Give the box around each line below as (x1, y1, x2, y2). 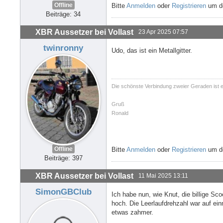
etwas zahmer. (111, 208, 153, 216)
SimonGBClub (35, 186, 92, 197)
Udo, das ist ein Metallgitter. (111, 46, 192, 54)
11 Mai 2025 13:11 (138, 172, 188, 179)
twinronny (43, 42, 83, 53)
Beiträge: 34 (46, 10, 81, 18)
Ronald (111, 110, 128, 116)
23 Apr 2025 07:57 (138, 28, 188, 35)
